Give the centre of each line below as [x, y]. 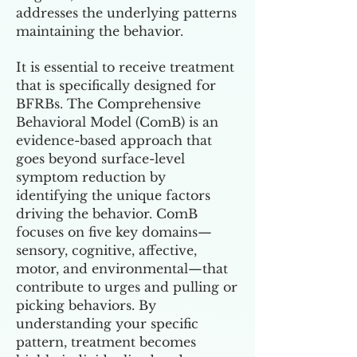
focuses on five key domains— [114, 232]
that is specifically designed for [116, 85]
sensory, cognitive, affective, [106, 250]
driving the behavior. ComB [107, 214]
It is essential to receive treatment [125, 67]
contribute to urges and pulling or [127, 287]
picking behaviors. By [86, 305]
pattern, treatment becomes [106, 342]
